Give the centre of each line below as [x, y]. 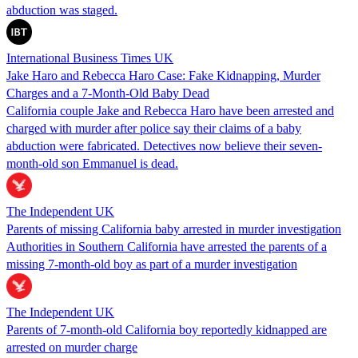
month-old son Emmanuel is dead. [92, 163]
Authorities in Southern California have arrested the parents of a [167, 246]
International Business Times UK [90, 58]
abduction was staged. [62, 10]
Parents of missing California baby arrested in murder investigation [174, 229]
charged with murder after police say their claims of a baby [154, 128]
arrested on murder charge [72, 347]
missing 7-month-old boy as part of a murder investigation [152, 264]
